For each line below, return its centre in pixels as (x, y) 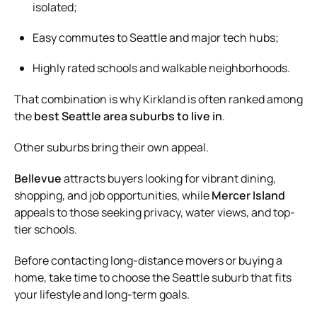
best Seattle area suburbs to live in (128, 116)
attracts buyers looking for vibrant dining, (169, 178)
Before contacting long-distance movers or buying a (148, 260)
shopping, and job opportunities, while (113, 195)
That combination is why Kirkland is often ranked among (158, 99)
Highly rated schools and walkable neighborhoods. (161, 68)
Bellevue (38, 178)
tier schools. (46, 229)
